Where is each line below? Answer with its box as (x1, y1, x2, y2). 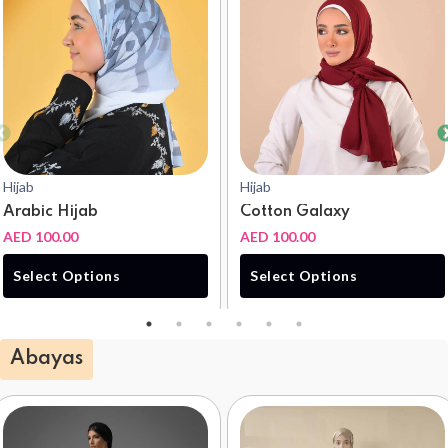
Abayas (10, 349, 83, 370)
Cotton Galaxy (240, 204, 350, 221)
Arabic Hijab (3, 204, 98, 221)
